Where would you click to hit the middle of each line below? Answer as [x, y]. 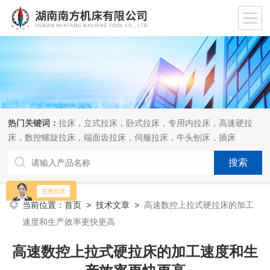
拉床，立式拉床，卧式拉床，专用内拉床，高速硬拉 [156, 123]
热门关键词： [33, 123]
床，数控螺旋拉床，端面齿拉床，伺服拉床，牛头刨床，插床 [122, 137]
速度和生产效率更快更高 [69, 222]
